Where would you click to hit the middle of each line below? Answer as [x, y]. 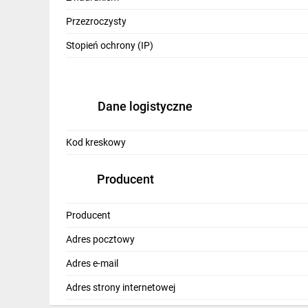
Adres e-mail [92, 263]
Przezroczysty [96, 21]
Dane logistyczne [145, 106]
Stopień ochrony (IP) [110, 45]
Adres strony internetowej [121, 287]
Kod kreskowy [96, 142]
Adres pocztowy [100, 239]
